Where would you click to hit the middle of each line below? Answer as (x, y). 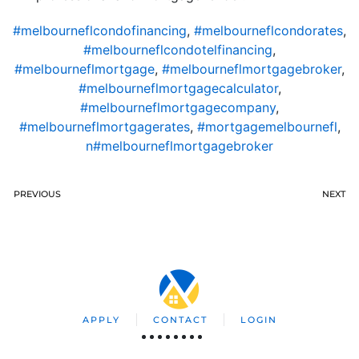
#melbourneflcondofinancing (100, 30)
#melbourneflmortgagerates (104, 126)
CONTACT (180, 319)
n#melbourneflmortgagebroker (179, 145)
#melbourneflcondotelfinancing (178, 49)
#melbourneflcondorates (268, 30)
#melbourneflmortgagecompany (178, 107)
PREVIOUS (37, 194)
